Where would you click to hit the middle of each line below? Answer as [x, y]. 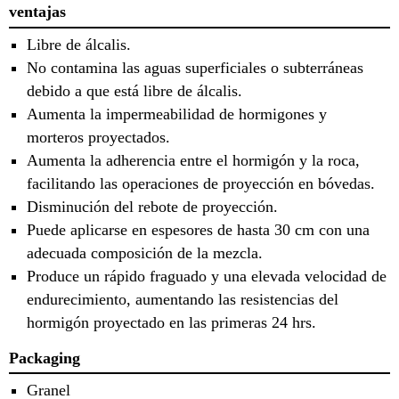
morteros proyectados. [98, 137]
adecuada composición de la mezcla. [145, 252]
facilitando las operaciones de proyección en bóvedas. [201, 183]
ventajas [37, 12]
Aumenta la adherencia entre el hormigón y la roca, [193, 160]
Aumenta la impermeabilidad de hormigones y [183, 114]
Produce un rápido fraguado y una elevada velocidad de [207, 276]
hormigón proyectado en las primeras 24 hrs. [171, 322]
